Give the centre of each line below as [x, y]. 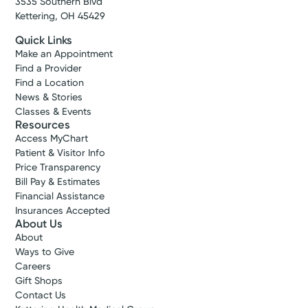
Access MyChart [52, 139]
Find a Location [50, 83]
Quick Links [44, 41]
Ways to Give [45, 252]
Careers [33, 267]
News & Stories [49, 98]
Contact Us [41, 296]
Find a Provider [49, 69]
